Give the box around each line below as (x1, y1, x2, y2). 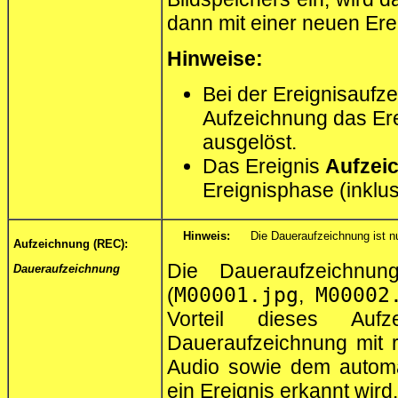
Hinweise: (167, 47, 263, 70)
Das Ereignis (203, 155, 325, 179)
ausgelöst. (203, 131, 297, 155)
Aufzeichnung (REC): (13, 236, 128, 251)
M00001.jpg (174, 283, 298, 306)
